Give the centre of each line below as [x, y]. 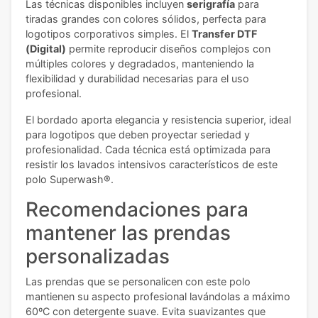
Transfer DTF [224, 33]
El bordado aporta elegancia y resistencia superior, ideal [158, 119]
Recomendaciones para [137, 209]
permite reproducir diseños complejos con [168, 48]
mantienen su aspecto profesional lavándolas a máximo [158, 296]
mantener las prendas [128, 232]
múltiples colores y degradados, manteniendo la [140, 63]
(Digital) [46, 48]
